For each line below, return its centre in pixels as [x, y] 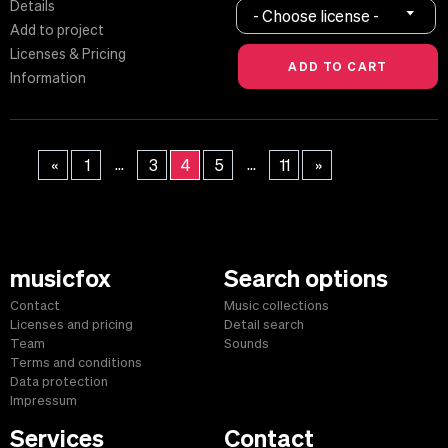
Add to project [57, 30]
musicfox [60, 278]
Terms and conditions [76, 363]
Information [48, 78]
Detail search [264, 325]
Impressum [43, 401]
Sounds [246, 344]
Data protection [59, 382]
